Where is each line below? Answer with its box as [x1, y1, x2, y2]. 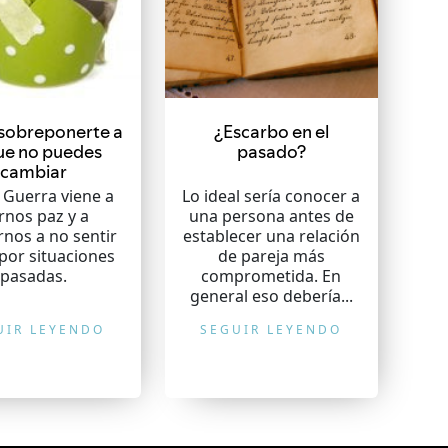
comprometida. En [201, 265, 342, 287]
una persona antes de [188, 205, 354, 227]
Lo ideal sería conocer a [182, 185, 361, 207]
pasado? [236, 139, 306, 164]
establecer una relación [182, 225, 360, 247]
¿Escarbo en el [213, 119, 329, 144]
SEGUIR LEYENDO [200, 321, 343, 338]
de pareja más [217, 245, 325, 267]
